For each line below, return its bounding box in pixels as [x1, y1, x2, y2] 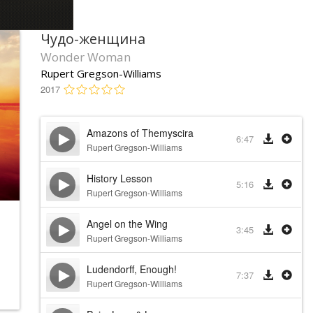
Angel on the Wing [86, 217, 168, 231]
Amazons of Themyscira [86, 126, 194, 140]
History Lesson [86, 171, 152, 185]
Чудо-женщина [40, 29, 145, 48]
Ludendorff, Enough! [86, 262, 177, 276]
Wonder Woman [40, 49, 131, 65]
